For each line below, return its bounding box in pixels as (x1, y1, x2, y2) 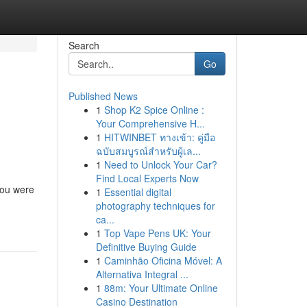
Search (68, 38, 99, 52)
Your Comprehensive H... (95, 116, 205, 130)
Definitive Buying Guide (95, 240, 197, 254)
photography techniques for (95, 199, 215, 212)
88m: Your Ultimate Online (103, 281, 218, 295)
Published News (68, 89, 138, 103)
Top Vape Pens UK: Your (103, 226, 211, 240)
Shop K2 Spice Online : (103, 103, 204, 116)
